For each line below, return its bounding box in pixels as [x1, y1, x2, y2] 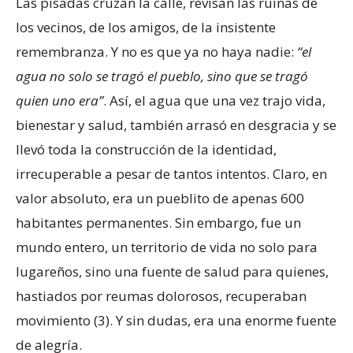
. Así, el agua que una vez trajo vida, [103, 91, 325, 110]
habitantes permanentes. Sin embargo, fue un [16, 213, 301, 232]
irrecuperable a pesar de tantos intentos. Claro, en [16, 164, 327, 183]
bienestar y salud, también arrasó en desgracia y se [16, 115, 336, 134]
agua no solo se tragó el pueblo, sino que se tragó [16, 66, 308, 85]
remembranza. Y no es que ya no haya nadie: [16, 42, 297, 61]
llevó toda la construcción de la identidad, [16, 139, 277, 158]
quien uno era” [16, 91, 103, 110]
